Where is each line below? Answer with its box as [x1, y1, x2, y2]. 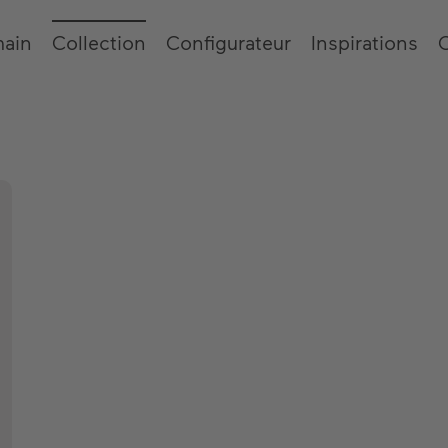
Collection [52, 30, 146, 54]
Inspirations [311, 30, 418, 54]
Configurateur [166, 30, 291, 54]
